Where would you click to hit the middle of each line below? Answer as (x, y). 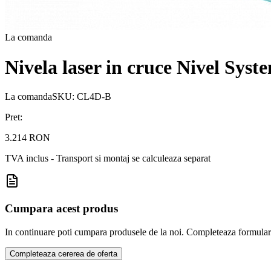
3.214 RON (28, 138)
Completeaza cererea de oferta (64, 253)
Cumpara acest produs (61, 208)
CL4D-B (94, 97)
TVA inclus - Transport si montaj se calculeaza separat (108, 158)
